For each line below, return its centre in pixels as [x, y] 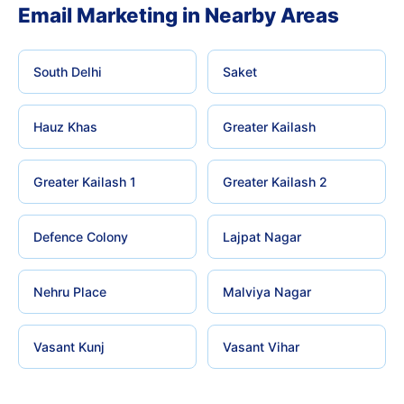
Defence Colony [81, 237]
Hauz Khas [65, 127]
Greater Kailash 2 [275, 182]
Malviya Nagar [267, 292]
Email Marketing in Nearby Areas [179, 15]
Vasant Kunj [69, 347]
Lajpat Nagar [262, 237]
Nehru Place [70, 292]
